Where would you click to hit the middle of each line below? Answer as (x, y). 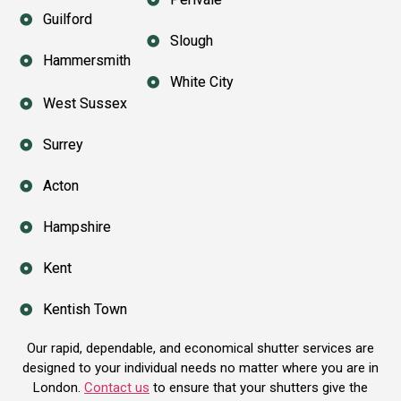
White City (201, 81)
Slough (191, 40)
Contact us (117, 387)
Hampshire (77, 226)
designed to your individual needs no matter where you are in (200, 367)
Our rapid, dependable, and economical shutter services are (200, 348)
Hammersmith (86, 60)
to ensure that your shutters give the (259, 387)
